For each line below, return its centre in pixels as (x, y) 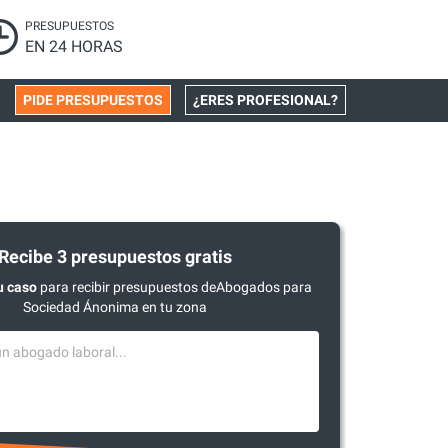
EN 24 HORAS (74, 46)
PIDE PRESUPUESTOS (93, 100)
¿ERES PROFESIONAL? (265, 100)
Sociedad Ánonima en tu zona (115, 307)
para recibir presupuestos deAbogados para (174, 287)
